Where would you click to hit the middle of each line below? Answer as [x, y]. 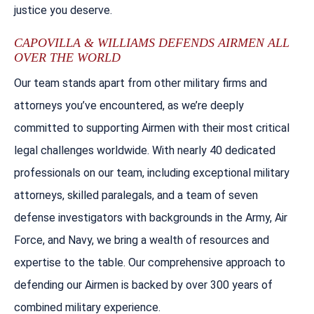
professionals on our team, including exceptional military [152, 172]
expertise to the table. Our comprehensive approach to [150, 262]
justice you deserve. [63, 10]
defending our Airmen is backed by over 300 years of [143, 285]
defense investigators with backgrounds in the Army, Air [151, 217]
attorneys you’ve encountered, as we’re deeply [129, 105]
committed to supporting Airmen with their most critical [152, 128]
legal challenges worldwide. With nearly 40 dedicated [145, 150]
